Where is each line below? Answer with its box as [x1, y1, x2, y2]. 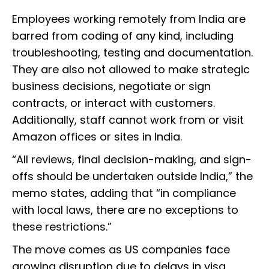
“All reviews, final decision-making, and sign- [12, 152, 252, 168]
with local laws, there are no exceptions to [12, 202, 238, 218]
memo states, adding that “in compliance [12, 186, 236, 201]
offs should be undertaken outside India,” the [12, 169, 253, 184]
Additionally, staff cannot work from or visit [12, 112, 244, 128]
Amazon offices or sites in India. [12, 129, 182, 145]
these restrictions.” [12, 219, 112, 235]
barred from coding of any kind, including [12, 28, 234, 44]
